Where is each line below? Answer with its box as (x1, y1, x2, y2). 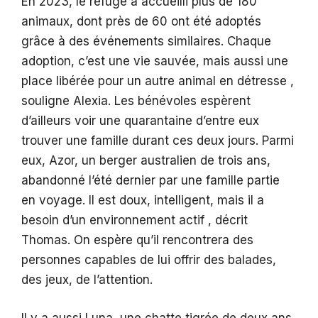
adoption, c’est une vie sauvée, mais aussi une (21, 54, 288, 69)
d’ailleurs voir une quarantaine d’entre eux (21, 114, 259, 128)
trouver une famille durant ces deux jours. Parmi (21, 133, 294, 148)
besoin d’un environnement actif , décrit (21, 213, 248, 228)
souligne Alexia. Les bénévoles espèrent (21, 94, 251, 109)
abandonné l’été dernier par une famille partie (21, 173, 280, 188)
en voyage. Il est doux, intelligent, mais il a (21, 193, 264, 208)
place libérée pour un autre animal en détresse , (21, 74, 294, 89)
